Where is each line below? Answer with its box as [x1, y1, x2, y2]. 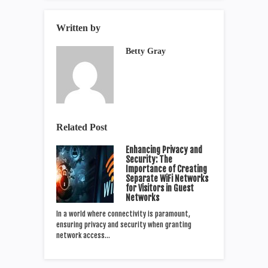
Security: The [126, 154, 172, 165]
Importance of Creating [126, 163, 207, 174]
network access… [56, 230, 110, 240]
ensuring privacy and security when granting [56, 220, 191, 229]
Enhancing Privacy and [126, 144, 202, 155]
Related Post [56, 121, 107, 132]
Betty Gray [126, 46, 166, 56]
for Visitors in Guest [126, 182, 194, 193]
